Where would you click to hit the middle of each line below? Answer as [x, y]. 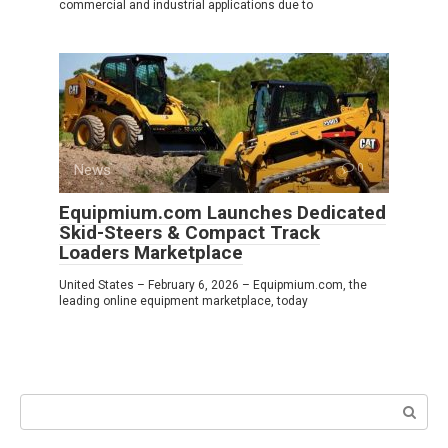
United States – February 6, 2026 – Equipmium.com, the [213, 285]
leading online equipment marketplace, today [183, 301]
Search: [44, 404]
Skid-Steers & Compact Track [189, 233]
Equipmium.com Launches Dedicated [222, 213]
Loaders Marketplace [151, 253]
